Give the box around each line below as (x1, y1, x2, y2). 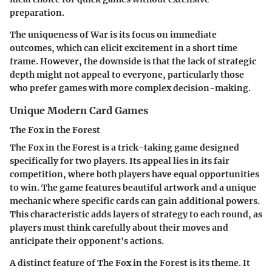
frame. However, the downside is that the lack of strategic (10, 56, 256, 67)
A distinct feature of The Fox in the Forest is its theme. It (10, 257, 250, 269)
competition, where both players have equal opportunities (10, 169, 259, 180)
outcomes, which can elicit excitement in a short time (10, 42, 237, 54)
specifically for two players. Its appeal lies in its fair (10, 155, 229, 167)
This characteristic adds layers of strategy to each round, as (10, 209, 262, 220)
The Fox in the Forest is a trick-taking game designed (10, 142, 239, 154)
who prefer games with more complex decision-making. (10, 83, 251, 94)
